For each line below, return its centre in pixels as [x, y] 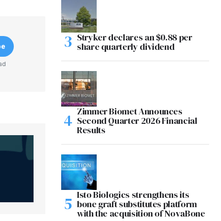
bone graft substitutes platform [137, 204]
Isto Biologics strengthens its [133, 194]
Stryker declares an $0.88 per [135, 37]
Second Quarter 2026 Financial [137, 120]
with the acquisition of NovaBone [141, 213]
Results [91, 130]
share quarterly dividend [126, 46]
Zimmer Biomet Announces [130, 111]
